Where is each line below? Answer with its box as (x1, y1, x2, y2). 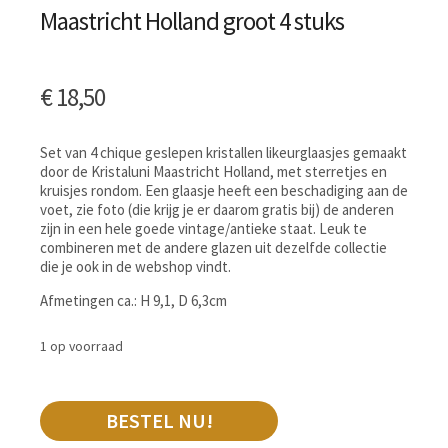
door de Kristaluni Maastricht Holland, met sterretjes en (40, 161, 387, 181)
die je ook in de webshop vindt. (40, 256, 231, 276)
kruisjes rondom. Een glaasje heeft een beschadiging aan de (40, 180, 408, 200)
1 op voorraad (40, 336, 123, 355)
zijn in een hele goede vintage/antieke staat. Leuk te (40, 218, 367, 238)
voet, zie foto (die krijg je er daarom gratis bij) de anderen (40, 199, 394, 219)
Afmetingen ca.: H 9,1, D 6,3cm (40, 290, 227, 310)
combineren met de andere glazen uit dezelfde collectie (40, 237, 387, 257)
